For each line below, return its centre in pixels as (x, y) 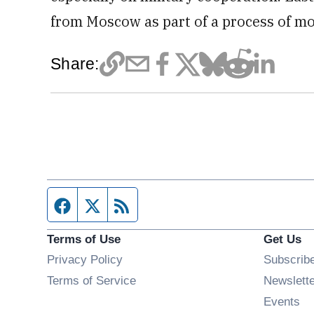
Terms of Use (84, 239)
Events (281, 301)
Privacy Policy (85, 259)
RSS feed (161, 205)
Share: (75, 63)
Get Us (282, 239)
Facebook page (119, 205)
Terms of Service (92, 280)
